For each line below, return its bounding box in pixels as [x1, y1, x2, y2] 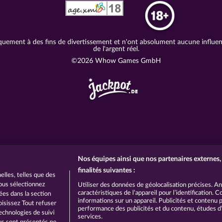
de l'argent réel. [93, 46, 139, 53]
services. [77, 214, 103, 220]
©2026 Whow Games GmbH [71, 57, 161, 64]
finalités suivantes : [77, 167, 135, 174]
